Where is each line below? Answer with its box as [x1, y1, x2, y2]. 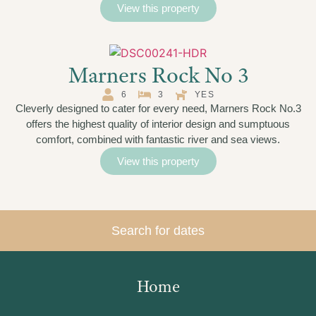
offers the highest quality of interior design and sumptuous [26, 118, 290, 130]
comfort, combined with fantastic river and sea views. [36, 133, 280, 146]
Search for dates [111, 224, 205, 238]
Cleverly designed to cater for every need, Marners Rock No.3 [15, 102, 301, 115]
